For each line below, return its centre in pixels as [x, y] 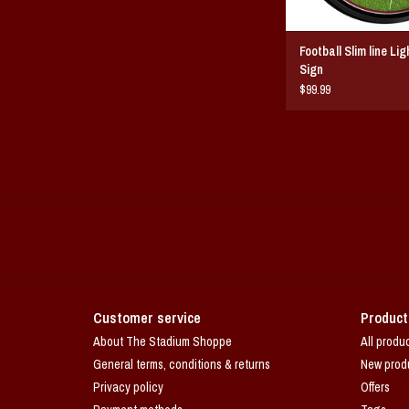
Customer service [147, 317]
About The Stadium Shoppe [163, 341]
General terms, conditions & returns [182, 364]
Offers [375, 387]
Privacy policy [128, 387]
